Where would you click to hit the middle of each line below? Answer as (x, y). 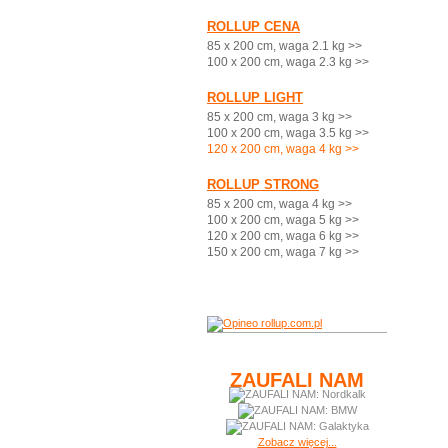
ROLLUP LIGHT (255, 97)
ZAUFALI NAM (297, 379)
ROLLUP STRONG (263, 184)
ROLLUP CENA (253, 26)
